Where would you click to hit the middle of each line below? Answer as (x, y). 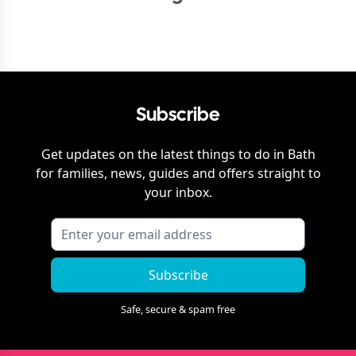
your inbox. (178, 192)
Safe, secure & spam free (178, 309)
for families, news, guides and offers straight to (178, 173)
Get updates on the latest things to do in (164, 154)
